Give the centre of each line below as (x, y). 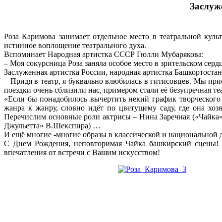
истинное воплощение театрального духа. (75, 45)
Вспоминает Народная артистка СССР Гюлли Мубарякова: (104, 54)
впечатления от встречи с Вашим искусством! (82, 152)
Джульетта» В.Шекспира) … (52, 125)
